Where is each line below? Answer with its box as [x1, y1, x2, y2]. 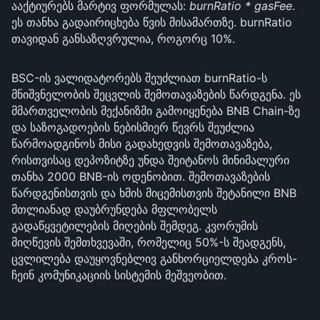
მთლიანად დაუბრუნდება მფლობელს [11, 202, 217, 216]
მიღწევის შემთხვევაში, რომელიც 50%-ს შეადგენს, [11, 235, 286, 249]
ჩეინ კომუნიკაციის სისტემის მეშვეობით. [11, 268, 226, 282]
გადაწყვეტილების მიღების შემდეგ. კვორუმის [11, 219, 258, 233]
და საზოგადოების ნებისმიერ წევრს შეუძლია [11, 120, 254, 134]
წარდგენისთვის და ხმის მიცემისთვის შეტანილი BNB [11, 186, 296, 200]
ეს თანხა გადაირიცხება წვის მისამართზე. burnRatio [11, 15, 292, 29]
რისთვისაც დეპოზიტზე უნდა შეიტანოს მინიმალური [11, 153, 289, 167]
